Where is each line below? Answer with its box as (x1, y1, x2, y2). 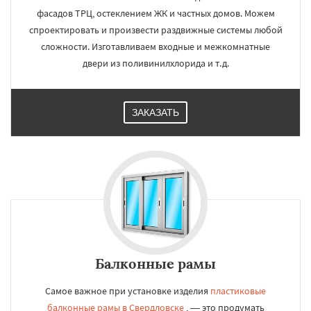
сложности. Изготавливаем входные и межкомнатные (41, 40, 270, 53)
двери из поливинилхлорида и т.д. (82, 57, 229, 69)
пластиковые (210, 285, 266, 297)
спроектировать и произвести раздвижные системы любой (28, 24, 283, 36)
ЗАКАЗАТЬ (132, 107, 179, 118)
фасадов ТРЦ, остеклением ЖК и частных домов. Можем (36, 7, 275, 19)
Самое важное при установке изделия (45, 285, 210, 297)
